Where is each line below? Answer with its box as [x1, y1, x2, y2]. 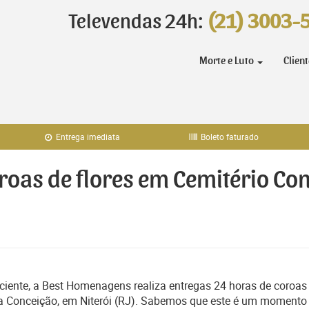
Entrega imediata [54, 131, 121, 142]
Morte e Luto [199, 55, 256, 66]
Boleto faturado [199, 131, 259, 142]
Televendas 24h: [69, 12, 207, 32]
